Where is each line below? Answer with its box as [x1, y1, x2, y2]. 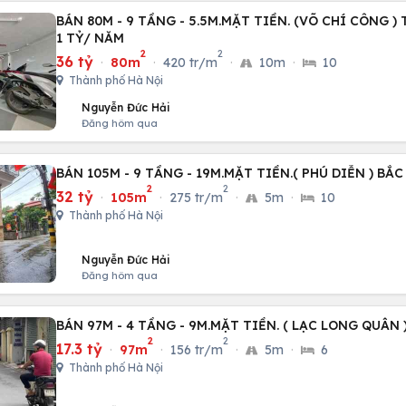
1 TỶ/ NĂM [56, 30, 124, 46]
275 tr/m [169, 189, 223, 206]
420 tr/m [163, 54, 217, 71]
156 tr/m [170, 342, 223, 358]
